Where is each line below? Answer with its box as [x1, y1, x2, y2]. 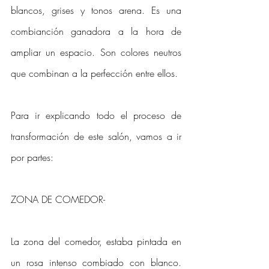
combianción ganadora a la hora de [11, 25, 181, 38]
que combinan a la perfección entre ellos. [11, 67, 181, 80]
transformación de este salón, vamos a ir [11, 130, 181, 143]
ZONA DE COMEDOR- [11, 193, 105, 206]
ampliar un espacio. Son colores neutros [11, 46, 181, 59]
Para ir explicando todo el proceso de [11, 109, 181, 122]
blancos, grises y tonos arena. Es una [11, 4, 181, 17]
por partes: [11, 151, 53, 164]
